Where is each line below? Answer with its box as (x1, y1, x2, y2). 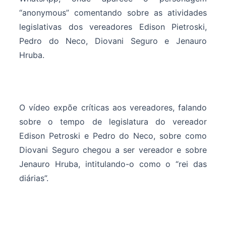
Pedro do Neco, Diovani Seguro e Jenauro (19, 36, 207, 46)
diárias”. (19, 173, 48, 184)
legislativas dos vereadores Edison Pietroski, (19, 22, 207, 32)
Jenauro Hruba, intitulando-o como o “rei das (19, 159, 207, 169)
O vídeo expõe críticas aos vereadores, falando (19, 102, 207, 113)
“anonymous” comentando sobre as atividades (19, 8, 207, 18)
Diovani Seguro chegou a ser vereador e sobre (19, 145, 207, 155)
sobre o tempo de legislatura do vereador (19, 117, 207, 127)
